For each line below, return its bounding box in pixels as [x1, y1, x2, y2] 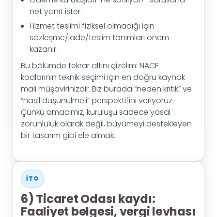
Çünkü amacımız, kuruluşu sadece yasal [21, 107, 170, 118]
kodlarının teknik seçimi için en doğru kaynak [21, 72, 185, 83]
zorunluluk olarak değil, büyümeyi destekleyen [21, 118, 192, 129]
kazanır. [30, 44, 58, 55]
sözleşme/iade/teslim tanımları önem [30, 32, 169, 43]
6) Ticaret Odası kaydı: [21, 191, 155, 207]
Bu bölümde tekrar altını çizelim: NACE [21, 60, 159, 71]
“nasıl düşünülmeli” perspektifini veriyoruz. [21, 95, 174, 106]
